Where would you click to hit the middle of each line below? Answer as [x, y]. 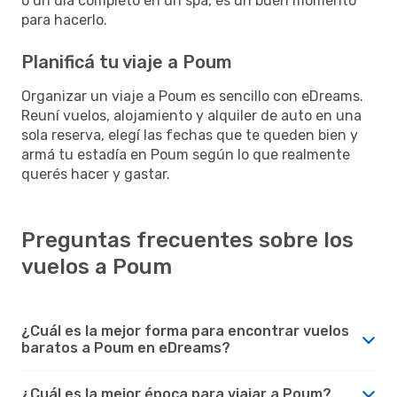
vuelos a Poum [97, 266]
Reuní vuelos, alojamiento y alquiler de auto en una [191, 115]
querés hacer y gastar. [96, 174]
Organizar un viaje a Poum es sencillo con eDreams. [192, 96]
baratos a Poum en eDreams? [126, 347]
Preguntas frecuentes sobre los [187, 240]
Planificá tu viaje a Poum [127, 62]
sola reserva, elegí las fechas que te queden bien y [190, 135]
